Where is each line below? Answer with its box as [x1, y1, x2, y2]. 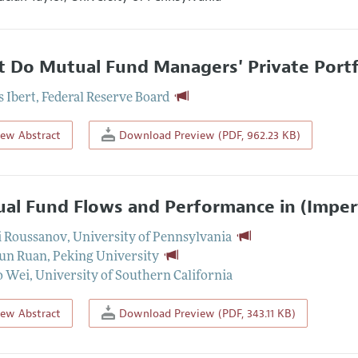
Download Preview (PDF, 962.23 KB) [115, 127, 300, 142]
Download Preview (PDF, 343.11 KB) [115, 306, 296, 321]
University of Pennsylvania [73, 232, 233, 245]
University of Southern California [35, 270, 233, 284]
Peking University [53, 251, 160, 265]
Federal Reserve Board [42, 91, 170, 105]
